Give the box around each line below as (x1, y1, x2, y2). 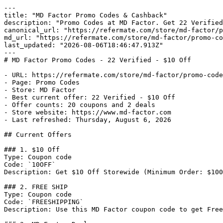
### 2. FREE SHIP (4, 183, 68, 191)
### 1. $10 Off (4, 146, 60, 153)
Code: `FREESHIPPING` (4, 198, 84, 206)
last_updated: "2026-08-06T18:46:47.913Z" (4, 41, 163, 49)
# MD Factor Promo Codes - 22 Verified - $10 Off (4, 56, 191, 64)
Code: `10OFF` (4, 161, 56, 168)
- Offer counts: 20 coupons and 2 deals (4, 101, 155, 109)
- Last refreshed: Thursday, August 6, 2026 (4, 116, 171, 123)
